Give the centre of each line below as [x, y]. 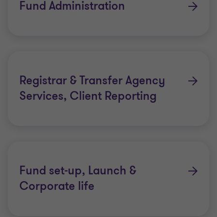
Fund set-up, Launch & [78, 171]
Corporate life [57, 186]
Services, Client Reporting [88, 96]
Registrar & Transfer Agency [92, 81]
